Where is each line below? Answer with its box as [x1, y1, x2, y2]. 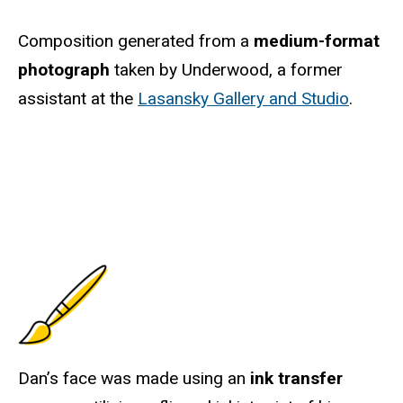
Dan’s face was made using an [18, 367, 250, 389]
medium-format [254, 30, 380, 51]
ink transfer [250, 367, 343, 389]
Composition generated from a [18, 30, 254, 51]
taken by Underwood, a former [110, 58, 343, 80]
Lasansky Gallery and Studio [138, 87, 349, 109]
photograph [18, 58, 110, 80]
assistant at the [18, 87, 138, 109]
